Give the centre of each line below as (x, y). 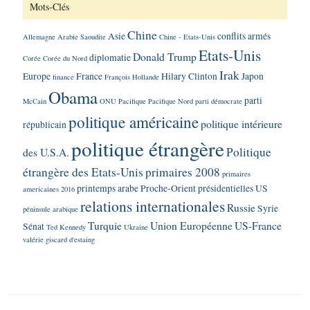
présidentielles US (233, 188)
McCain (35, 101)
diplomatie (110, 57)
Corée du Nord (65, 58)
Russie (241, 207)
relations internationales (153, 206)
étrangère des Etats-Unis (83, 172)
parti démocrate (219, 101)
